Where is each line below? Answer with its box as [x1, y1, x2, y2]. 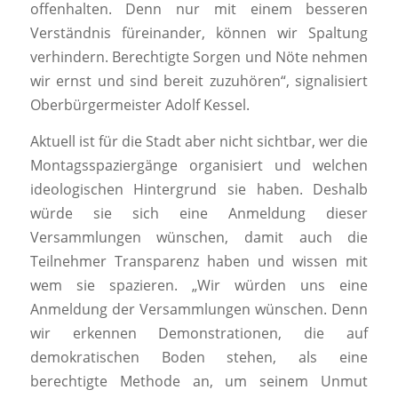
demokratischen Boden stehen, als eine [29, 347, 369, 368]
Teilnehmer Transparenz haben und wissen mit [29, 251, 369, 272]
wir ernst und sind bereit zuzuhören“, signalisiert [29, 71, 369, 92]
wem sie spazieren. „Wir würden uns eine [29, 275, 369, 296]
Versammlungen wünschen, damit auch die [29, 227, 369, 248]
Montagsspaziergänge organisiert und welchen [29, 155, 369, 176]
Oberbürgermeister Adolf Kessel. [29, 95, 250, 115]
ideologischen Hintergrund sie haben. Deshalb [29, 179, 369, 200]
